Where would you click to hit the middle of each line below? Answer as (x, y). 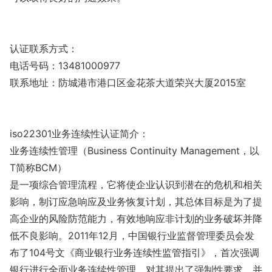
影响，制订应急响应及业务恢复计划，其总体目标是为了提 (136, 201)
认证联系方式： (44, 48)
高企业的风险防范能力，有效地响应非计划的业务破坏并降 (136, 218)
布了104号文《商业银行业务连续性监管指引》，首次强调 (134, 252)
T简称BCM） (38, 167)
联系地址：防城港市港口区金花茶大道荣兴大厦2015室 (128, 82)
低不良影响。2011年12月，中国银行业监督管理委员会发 (132, 235)
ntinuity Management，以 (201, 150)
